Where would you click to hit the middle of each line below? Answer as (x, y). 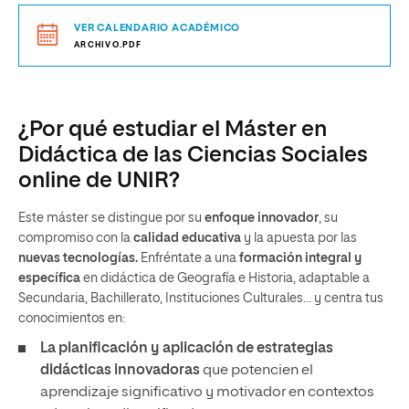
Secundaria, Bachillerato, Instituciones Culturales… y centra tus (201, 299)
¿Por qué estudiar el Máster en (173, 130)
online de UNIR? (99, 181)
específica (51, 278)
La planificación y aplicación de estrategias (187, 349)
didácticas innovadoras (120, 371)
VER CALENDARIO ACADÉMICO (157, 28)
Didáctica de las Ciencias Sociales (193, 155)
